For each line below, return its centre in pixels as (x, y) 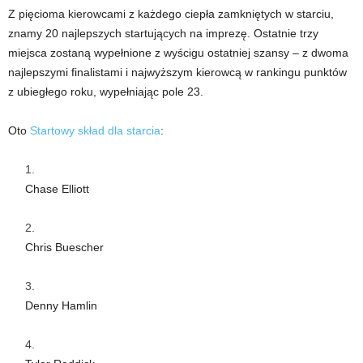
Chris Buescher (64, 247)
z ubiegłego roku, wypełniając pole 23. (106, 91)
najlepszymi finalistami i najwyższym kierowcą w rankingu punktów (177, 72)
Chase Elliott (57, 188)
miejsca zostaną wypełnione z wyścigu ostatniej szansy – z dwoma (178, 52)
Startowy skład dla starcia (95, 130)
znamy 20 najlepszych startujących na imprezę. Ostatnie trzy (163, 33)
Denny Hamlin (61, 305)
